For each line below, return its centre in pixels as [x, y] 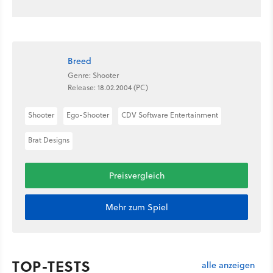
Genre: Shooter [93, 75]
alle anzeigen [228, 265]
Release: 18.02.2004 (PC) [108, 87]
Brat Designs [49, 140]
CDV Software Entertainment [170, 115]
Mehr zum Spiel [136, 207]
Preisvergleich [136, 175]
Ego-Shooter [88, 115]
